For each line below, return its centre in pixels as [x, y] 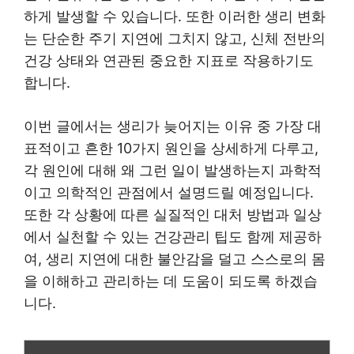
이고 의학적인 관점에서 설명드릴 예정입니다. [169, 192]
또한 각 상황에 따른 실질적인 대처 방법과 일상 [173, 214]
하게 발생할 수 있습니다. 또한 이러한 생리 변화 [175, 16]
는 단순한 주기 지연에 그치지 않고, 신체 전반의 [175, 38]
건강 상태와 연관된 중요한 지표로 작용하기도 [169, 60]
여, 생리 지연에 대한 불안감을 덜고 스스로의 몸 [175, 258]
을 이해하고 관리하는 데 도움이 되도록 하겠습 [171, 281]
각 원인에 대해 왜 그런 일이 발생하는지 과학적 [173, 170]
